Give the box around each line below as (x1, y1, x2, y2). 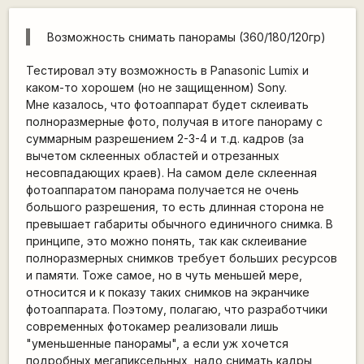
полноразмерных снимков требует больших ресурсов (25, 250, 337, 265)
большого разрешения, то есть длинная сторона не (25, 199, 324, 214)
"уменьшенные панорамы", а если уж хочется (25, 336, 288, 350)
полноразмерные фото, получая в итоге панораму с (25, 114, 323, 128)
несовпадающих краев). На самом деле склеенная (25, 165, 317, 180)
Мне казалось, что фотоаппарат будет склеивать (25, 97, 309, 111)
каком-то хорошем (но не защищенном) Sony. (25, 80, 287, 94)
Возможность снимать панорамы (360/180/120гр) (46, 29, 326, 44)
